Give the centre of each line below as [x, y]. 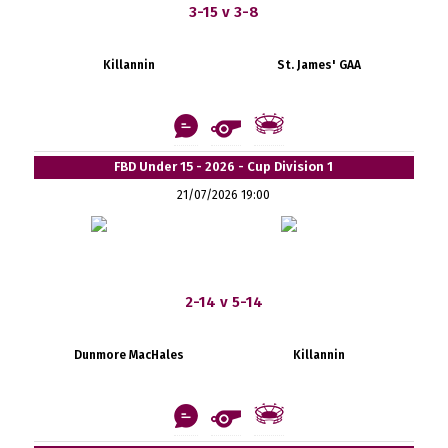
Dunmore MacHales [128, 354]
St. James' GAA [318, 64]
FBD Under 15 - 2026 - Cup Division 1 [224, 166]
